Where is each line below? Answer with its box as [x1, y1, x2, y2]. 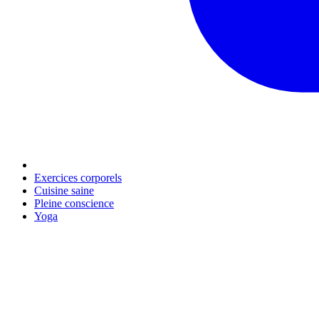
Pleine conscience [34, 197, 114, 210]
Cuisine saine [34, 184, 94, 197]
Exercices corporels [34, 172, 122, 184]
